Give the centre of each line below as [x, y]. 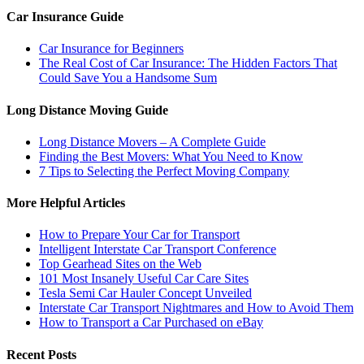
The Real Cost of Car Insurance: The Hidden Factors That [188, 63]
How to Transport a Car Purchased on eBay [151, 323]
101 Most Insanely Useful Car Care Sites [144, 279]
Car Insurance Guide [65, 17]
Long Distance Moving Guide [87, 110]
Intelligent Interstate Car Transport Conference [158, 249]
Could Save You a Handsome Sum [128, 78]
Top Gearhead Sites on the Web [120, 264]
